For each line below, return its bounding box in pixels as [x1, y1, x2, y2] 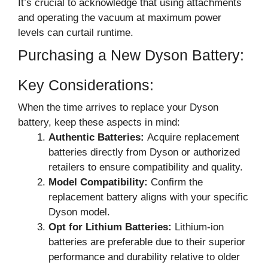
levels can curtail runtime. [18, 26, 133, 38]
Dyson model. [48, 206, 110, 218]
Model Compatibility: [48, 176, 148, 188]
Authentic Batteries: [48, 131, 147, 143]
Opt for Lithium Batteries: [48, 221, 172, 233]
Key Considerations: [18, 76, 158, 93]
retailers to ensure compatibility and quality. [48, 161, 243, 173]
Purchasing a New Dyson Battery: [18, 46, 244, 63]
